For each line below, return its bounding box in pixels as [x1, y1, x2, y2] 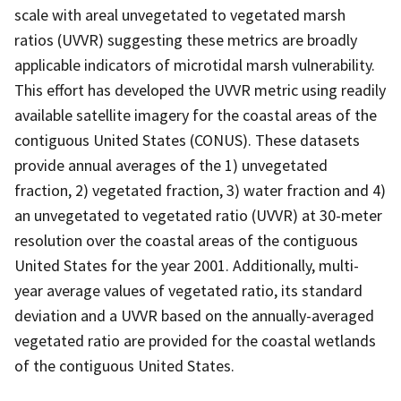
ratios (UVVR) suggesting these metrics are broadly [14, 29, 357, 50]
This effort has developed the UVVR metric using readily [14, 79, 386, 100]
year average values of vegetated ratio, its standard [14, 279, 363, 301]
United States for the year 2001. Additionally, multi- [14, 254, 359, 276]
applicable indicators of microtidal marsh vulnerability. [14, 54, 375, 75]
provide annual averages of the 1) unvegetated [14, 154, 328, 175]
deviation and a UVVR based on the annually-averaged [14, 304, 374, 326]
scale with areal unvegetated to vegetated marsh [14, 4, 346, 25]
